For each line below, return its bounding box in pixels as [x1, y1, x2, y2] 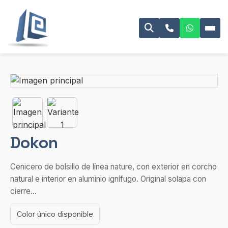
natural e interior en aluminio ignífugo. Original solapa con [10, 174, 206, 184]
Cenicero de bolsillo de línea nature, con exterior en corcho [10, 162, 217, 172]
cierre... [10, 186, 37, 196]
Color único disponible [17, 210, 93, 218]
